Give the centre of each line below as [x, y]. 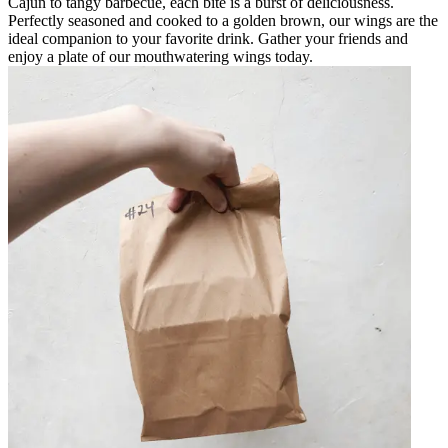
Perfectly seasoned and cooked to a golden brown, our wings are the [223, 20]
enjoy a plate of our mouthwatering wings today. [160, 56]
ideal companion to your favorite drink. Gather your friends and [208, 38]
